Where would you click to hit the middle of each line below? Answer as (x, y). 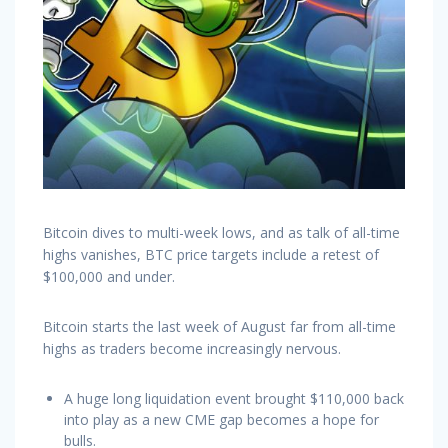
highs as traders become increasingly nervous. (192, 348)
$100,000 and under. (109, 276)
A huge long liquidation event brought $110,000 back (234, 398)
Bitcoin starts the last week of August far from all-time (219, 326)
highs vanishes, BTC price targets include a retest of (211, 254)
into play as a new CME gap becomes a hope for (221, 419)
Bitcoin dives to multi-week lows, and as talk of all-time (221, 232)
